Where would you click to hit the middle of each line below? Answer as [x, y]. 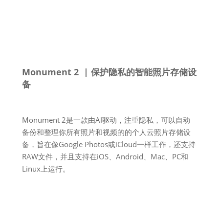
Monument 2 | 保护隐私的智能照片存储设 [109, 72]
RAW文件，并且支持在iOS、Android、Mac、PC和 [105, 156]
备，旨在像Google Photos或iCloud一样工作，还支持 [109, 144]
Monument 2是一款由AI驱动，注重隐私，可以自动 [106, 120]
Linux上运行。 [46, 169]
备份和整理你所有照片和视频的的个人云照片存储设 [106, 132]
